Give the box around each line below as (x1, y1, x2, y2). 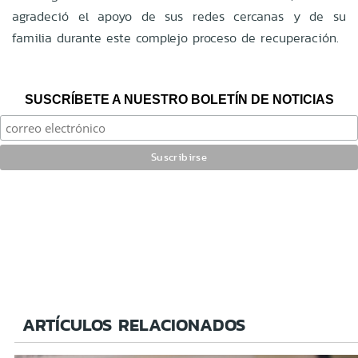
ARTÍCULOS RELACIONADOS (22, 311, 245, 338)
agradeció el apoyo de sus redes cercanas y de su (12, 6, 346, 26)
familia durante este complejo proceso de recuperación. (12, 28, 339, 47)
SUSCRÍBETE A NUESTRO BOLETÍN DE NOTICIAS (24, 92, 334, 106)
